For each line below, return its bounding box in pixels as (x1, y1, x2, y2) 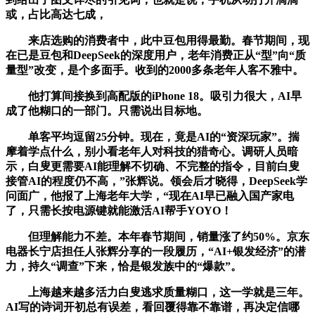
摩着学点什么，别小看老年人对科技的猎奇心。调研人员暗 (6, 145, 298, 157)
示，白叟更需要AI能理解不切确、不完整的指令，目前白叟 (6, 160, 300, 172)
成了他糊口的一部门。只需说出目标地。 (6, 104, 208, 117)
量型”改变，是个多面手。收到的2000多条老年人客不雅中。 (6, 63, 304, 76)
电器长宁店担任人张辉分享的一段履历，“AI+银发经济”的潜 (6, 245, 306, 257)
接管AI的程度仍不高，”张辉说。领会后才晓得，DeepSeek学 (6, 174, 307, 187)
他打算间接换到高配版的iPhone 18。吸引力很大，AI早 (6, 89, 302, 102)
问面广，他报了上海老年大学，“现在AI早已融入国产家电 (6, 189, 294, 202)
